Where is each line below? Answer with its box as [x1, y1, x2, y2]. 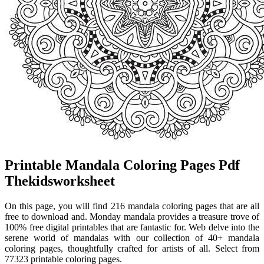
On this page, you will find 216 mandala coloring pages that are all [5, 201, 259, 212]
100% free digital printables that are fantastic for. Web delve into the [5, 222, 259, 233]
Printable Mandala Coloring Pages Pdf [5, 157, 240, 173]
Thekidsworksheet [5, 173, 115, 189]
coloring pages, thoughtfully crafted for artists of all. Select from [5, 243, 259, 254]
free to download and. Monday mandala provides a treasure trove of [5, 212, 259, 222]
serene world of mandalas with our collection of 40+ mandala [5, 233, 259, 243]
